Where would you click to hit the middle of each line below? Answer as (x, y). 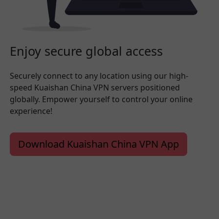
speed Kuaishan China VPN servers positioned (95, 88)
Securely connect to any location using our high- (99, 76)
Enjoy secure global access (86, 51)
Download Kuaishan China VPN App (99, 144)
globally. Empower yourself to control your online (101, 99)
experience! (31, 111)
